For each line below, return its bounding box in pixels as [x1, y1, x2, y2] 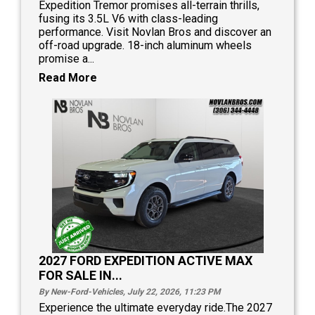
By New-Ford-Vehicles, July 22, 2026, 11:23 [39, 287, 207, 297]
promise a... [39, 52, 94, 66]
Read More [39, 71, 97, 85]
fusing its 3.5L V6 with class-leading [39, 12, 218, 26]
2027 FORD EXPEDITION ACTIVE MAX [39, 253, 252, 268]
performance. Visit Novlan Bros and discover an [39, 25, 271, 39]
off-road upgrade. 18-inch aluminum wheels [39, 39, 252, 53]
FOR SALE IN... [39, 268, 122, 283]
